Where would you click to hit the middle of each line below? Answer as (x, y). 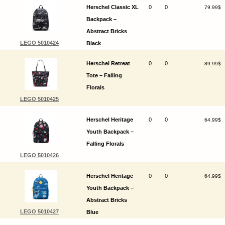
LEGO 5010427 (39, 212)
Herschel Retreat (108, 64)
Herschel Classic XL (112, 7)
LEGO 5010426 (39, 155)
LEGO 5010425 (39, 99)
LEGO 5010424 (39, 43)
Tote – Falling (104, 76)
